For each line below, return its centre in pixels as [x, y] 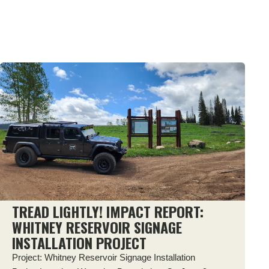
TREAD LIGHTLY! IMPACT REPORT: [107, 211]
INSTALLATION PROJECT [79, 242]
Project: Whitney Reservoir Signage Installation [103, 257]
